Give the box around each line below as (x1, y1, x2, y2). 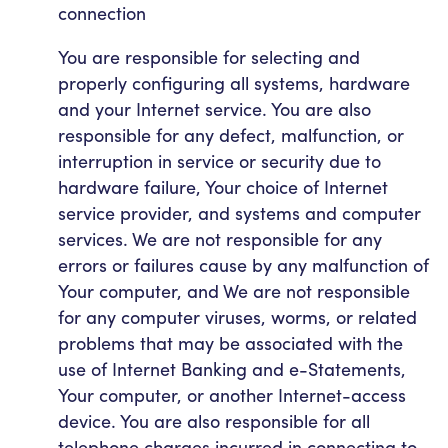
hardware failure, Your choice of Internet (58, 173, 388, 199)
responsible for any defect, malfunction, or (58, 121, 404, 147)
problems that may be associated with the (58, 329, 403, 355)
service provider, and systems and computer (58, 199, 421, 225)
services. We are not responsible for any (58, 225, 382, 251)
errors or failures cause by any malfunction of (58, 251, 429, 277)
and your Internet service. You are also (58, 95, 371, 121)
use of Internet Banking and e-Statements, (58, 355, 406, 381)
